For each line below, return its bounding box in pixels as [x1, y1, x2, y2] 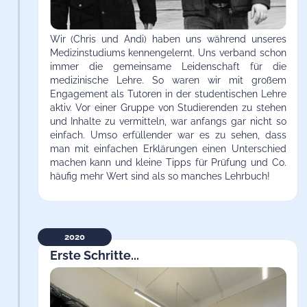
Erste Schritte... [49, 248, 139, 263]
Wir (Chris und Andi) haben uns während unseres [49, 33, 286, 45]
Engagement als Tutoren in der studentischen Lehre [49, 88, 286, 99]
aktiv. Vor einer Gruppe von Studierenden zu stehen [49, 101, 286, 113]
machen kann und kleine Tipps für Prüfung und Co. [49, 156, 286, 168]
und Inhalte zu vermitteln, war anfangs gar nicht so [49, 115, 286, 127]
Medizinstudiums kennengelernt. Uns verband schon [49, 47, 286, 58]
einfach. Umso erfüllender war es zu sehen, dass [49, 129, 286, 140]
